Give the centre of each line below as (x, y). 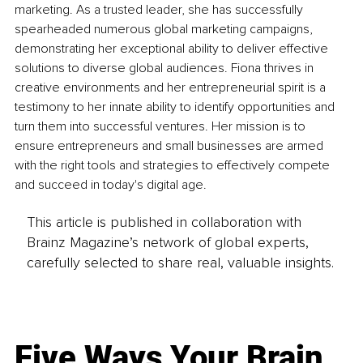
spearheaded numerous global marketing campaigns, (165, 29)
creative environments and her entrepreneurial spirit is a (172, 87)
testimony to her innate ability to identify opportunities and (176, 107)
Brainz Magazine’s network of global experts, (167, 243)
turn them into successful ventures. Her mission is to (162, 126)
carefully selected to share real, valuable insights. (180, 263)
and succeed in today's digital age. (111, 184)
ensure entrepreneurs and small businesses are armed (171, 145)
